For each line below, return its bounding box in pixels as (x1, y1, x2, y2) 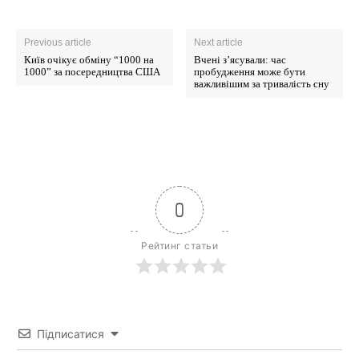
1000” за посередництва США (24, 65, 160, 78)
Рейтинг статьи (141, 239, 218, 252)
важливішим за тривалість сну (194, 77, 330, 90)
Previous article (24, 36, 91, 48)
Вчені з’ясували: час (194, 53, 287, 66)
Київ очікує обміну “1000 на (24, 53, 154, 66)
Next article (194, 36, 244, 48)
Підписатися (37, 326, 104, 341)
